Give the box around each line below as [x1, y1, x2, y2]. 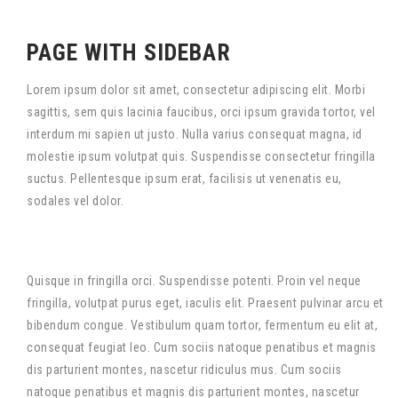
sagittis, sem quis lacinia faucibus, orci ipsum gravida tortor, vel [27, 105, 376, 119]
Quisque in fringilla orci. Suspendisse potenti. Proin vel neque [27, 274, 362, 288]
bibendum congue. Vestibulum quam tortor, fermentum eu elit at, [27, 318, 378, 332]
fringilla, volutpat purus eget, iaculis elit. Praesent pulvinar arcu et [27, 296, 384, 310]
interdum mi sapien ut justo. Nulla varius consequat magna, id [27, 127, 362, 141]
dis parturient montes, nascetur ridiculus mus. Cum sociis [27, 362, 342, 377]
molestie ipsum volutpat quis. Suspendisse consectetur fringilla [27, 149, 376, 163]
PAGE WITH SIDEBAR [27, 39, 231, 66]
